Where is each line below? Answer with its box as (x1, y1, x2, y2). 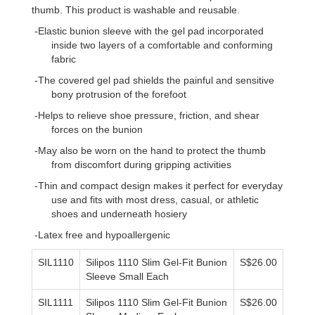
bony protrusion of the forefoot (51, 89, 186, 100)
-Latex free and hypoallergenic (32, 229, 170, 240)
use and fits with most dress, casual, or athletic (51, 194, 259, 205)
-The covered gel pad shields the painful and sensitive (32, 75, 274, 86)
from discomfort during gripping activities (51, 159, 231, 170)
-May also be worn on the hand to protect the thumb (32, 145, 266, 156)
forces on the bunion (51, 124, 143, 135)
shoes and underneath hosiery (51, 208, 187, 219)
